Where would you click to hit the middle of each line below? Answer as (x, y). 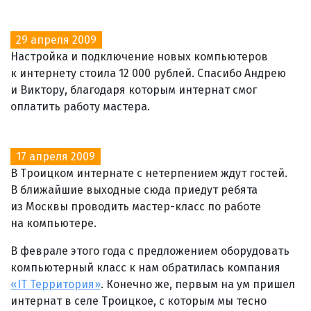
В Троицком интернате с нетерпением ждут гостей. (149, 173)
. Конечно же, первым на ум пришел (198, 284)
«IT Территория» (56, 284)
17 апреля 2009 (56, 156)
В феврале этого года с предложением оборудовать (150, 251)
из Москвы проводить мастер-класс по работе (136, 206)
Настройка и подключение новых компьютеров (139, 56)
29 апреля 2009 (56, 40)
